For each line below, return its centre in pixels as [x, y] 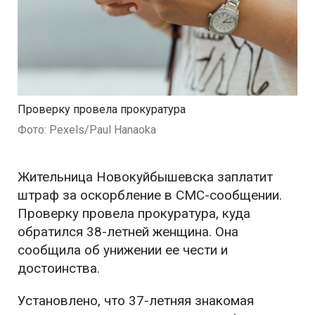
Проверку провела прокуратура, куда [134, 214]
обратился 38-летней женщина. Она [128, 232]
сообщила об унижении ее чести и [123, 250]
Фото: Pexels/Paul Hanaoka [87, 130]
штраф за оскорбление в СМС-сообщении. [150, 195]
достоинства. [59, 269]
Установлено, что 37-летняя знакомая [136, 301]
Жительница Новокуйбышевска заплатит [145, 177]
